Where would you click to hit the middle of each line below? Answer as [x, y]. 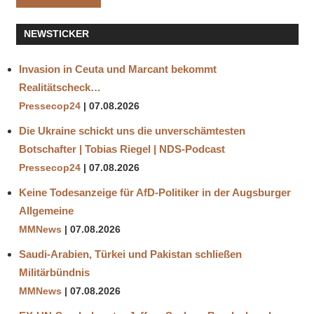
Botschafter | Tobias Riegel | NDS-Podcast [122, 149]
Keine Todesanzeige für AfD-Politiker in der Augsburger [155, 193]
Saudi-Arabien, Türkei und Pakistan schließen [130, 254]
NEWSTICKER [56, 34]
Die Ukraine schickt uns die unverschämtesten [132, 131]
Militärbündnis [54, 273]
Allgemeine [46, 211]
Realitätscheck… [60, 88]
